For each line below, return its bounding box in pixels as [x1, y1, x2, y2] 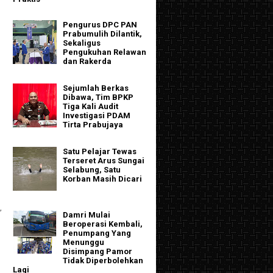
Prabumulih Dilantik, [63, 29, 143, 38]
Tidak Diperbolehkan [63, 256, 144, 266]
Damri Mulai [63, 210, 111, 220]
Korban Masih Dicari [63, 174, 143, 184]
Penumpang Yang [63, 229, 132, 238]
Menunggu [63, 238, 105, 247]
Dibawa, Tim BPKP [63, 93, 134, 102]
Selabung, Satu [63, 165, 121, 175]
